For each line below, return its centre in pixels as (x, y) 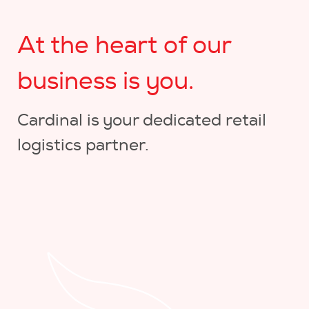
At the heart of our (124, 45)
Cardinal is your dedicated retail (142, 120)
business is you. (106, 81)
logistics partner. (83, 145)
